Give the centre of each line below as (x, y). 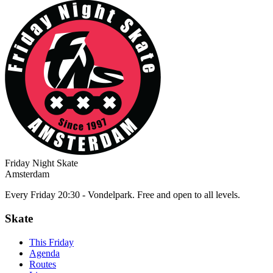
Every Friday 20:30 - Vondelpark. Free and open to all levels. (122, 195)
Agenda (44, 253)
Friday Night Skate (41, 163)
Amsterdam (27, 174)
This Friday (51, 242)
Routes (43, 264)
